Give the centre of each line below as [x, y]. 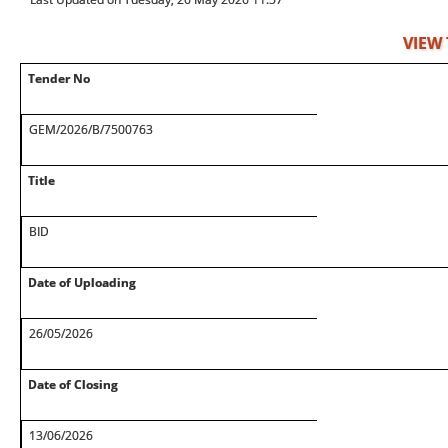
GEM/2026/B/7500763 [91, 129]
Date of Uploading [82, 282]
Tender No [59, 78]
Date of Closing [73, 384]
